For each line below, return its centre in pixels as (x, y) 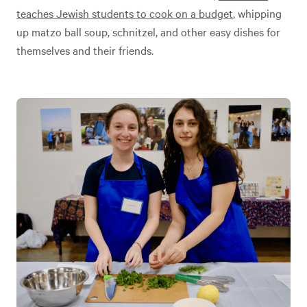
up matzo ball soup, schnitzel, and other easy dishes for (148, 32)
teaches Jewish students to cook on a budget (125, 13)
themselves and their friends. (86, 50)
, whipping (257, 13)
